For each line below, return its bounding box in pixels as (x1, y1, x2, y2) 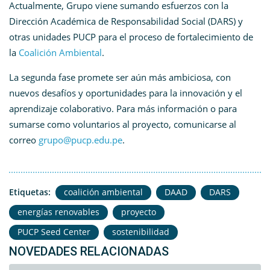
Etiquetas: (9, 186, 51, 198)
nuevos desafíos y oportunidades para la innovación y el (9, 87, 242, 99)
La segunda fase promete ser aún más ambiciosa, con (9, 71, 231, 84)
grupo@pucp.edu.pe (39, 134, 122, 146)
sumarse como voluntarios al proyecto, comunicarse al (9, 118, 236, 131)
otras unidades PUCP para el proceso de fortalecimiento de (9, 31, 253, 43)
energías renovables (17, 206, 99, 218)
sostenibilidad (112, 226, 169, 238)
